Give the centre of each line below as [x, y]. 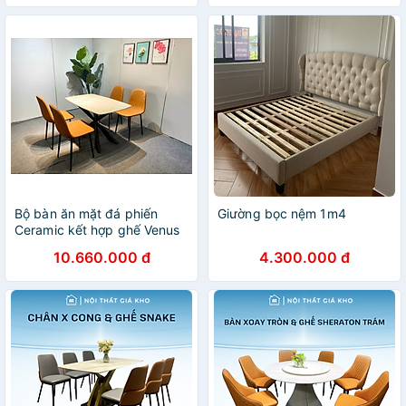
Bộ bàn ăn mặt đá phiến [87, 213]
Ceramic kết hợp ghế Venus [97, 230]
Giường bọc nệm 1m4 [282, 213]
